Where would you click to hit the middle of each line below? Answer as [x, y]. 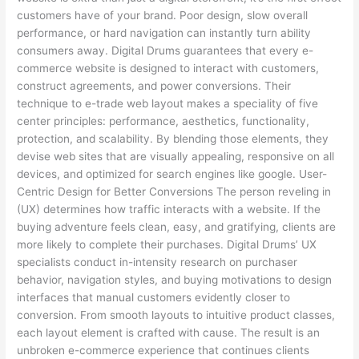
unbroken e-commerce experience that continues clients [163, 351]
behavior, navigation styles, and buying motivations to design [175, 280]
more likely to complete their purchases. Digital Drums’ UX [167, 245]
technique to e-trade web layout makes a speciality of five [168, 104]
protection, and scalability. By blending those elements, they [173, 139]
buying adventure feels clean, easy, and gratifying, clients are [177, 227]
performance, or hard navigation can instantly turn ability [164, 33]
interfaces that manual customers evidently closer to [154, 298]
